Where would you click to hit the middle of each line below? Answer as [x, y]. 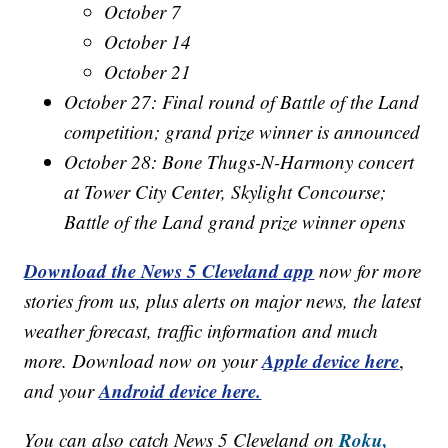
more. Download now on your [143, 361]
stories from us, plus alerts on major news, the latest [223, 301]
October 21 [148, 72]
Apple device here [331, 361]
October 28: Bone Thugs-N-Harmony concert [239, 162]
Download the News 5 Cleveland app [169, 271]
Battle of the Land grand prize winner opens [235, 222]
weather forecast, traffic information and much [201, 331]
